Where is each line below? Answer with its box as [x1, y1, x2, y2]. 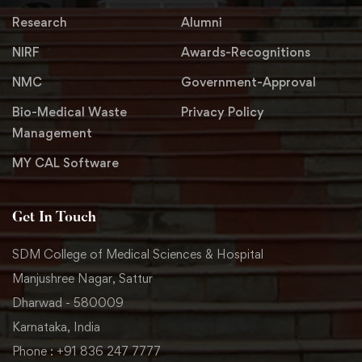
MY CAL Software [12, 155, 119, 170]
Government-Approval [181, 74, 316, 90]
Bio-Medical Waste [12, 104, 127, 120]
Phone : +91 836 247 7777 [12, 343, 161, 359]
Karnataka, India [12, 319, 100, 335]
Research [12, 15, 67, 30]
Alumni [181, 15, 222, 30]
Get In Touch [12, 211, 96, 225]
